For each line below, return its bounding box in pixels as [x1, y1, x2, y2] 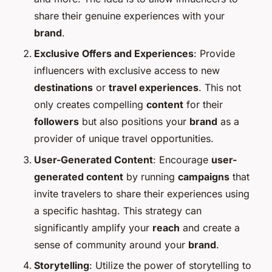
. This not [199, 81, 241, 94]
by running [123, 170, 178, 183]
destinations [34, 81, 93, 94]
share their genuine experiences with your [34, 9, 225, 22]
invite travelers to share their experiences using [34, 187, 250, 200]
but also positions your [79, 115, 189, 128]
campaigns [178, 170, 229, 183]
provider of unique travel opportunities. [34, 132, 214, 145]
